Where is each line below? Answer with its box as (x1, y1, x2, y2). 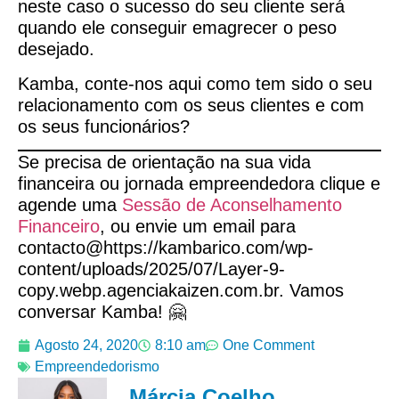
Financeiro (18, 216, 100, 236)
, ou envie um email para (100, 216, 296, 236)
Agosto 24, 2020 (35, 338, 138, 354)
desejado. (18, 39, 94, 60)
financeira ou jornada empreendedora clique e (18, 173, 380, 193)
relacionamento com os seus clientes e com (18, 94, 364, 115)
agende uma (18, 194, 122, 215)
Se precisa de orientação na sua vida (18, 151, 311, 172)
